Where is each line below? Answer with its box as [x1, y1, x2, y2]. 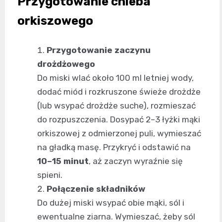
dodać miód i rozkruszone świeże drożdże [37, 87, 201, 97]
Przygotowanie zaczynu [47, 45, 151, 55]
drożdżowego [37, 59, 95, 69]
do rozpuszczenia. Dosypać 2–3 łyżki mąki [37, 114, 200, 125]
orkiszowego [17, 14, 93, 28]
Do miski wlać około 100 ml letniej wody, [37, 73, 194, 83]
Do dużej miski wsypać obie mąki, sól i [37, 198, 184, 208]
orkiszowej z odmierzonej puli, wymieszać [37, 128, 201, 139]
